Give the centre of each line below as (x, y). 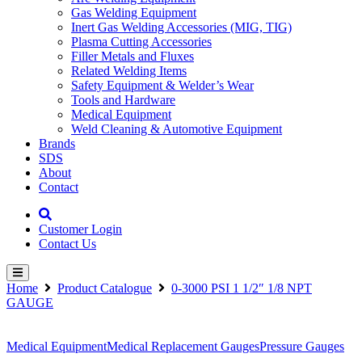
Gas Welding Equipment (134, 13)
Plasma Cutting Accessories (141, 42)
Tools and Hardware (123, 100)
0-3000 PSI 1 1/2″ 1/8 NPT (242, 288)
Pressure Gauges (302, 346)
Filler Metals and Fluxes (133, 56)
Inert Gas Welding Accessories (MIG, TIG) (181, 27)
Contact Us (67, 244)
